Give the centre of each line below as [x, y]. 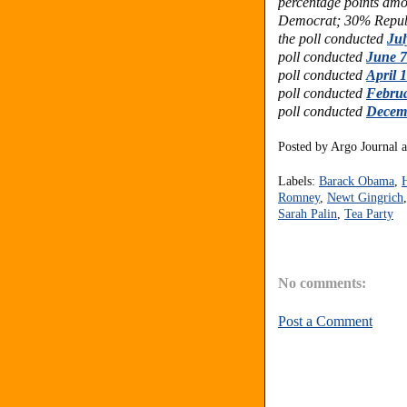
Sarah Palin [308, 213]
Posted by [304, 146]
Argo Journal [364, 146]
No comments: [322, 283]
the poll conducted [333, 39]
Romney [299, 197]
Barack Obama [357, 181]
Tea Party [369, 213]
